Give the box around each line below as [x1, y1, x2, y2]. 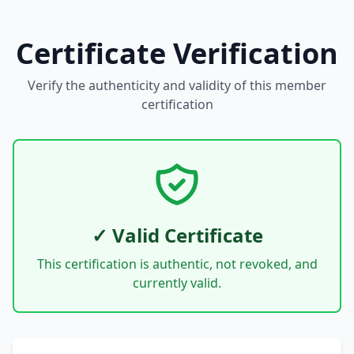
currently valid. [133, 274, 221, 292]
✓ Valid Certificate [91, 222, 263, 248]
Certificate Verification [16, 34, 338, 73]
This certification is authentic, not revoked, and [36, 255, 318, 273]
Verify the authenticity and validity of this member [28, 77, 326, 94]
